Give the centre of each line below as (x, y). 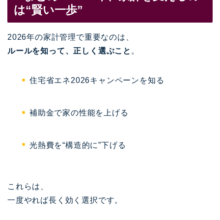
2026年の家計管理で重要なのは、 (71, 37)
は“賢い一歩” (48, 10)
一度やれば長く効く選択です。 (65, 200)
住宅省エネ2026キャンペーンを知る (97, 81)
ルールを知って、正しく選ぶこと (69, 51)
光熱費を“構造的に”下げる (78, 145)
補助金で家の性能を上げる (79, 113)
